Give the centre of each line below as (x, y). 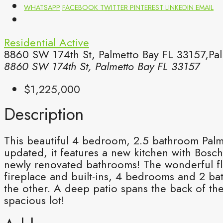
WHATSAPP (42, 7)
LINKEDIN (180, 7)
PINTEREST (148, 7)
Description (44, 114)
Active (74, 42)
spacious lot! (34, 200)
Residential (32, 42)
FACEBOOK (81, 7)
